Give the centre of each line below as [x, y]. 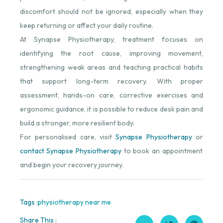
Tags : [29, 202]
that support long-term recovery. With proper [111, 81]
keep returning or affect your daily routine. [86, 25]
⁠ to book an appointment [162, 151]
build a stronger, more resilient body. [77, 123]
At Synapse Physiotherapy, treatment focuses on [111, 39]
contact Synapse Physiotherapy [71, 151]
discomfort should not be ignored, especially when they [111, 11]
